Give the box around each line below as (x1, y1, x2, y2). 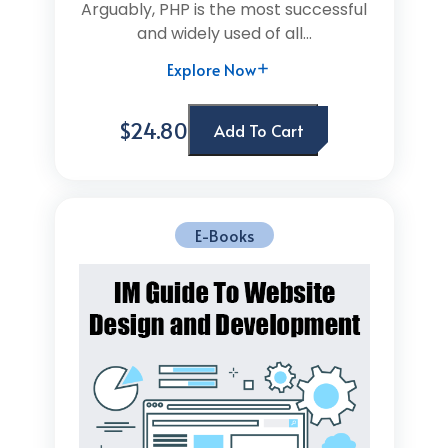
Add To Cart (213, 119, 304, 141)
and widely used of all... (136, 22, 312, 45)
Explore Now (167, 58, 256, 80)
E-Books (194, 224, 254, 246)
